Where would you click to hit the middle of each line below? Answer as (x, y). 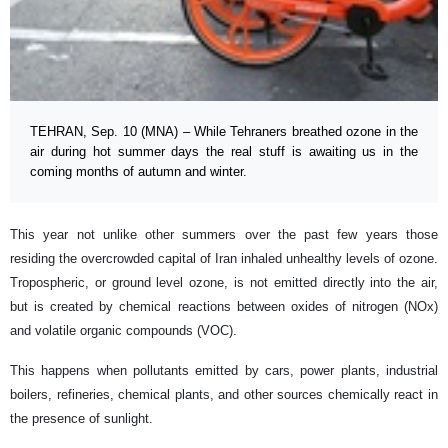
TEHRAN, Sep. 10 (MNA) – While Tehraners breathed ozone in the (224, 131)
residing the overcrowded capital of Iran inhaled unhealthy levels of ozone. (224, 258)
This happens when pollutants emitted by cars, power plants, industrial (224, 370)
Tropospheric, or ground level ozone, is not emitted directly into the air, (224, 282)
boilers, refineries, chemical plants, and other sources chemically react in (224, 394)
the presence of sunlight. (81, 418)
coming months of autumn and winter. (138, 171)
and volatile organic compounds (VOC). (125, 330)
